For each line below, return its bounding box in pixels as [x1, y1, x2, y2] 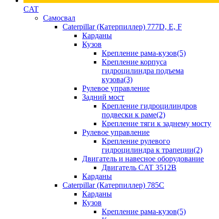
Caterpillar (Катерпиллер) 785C [63, 181, 164, 189]
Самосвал [43, 14, 75, 22]
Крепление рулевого [102, 137, 170, 145]
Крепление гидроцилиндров [102, 102, 197, 110]
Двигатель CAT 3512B [102, 163, 176, 172]
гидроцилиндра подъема [102, 66, 184, 75]
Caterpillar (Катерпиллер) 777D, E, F [63, 22, 182, 31]
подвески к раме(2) [102, 110, 165, 119]
